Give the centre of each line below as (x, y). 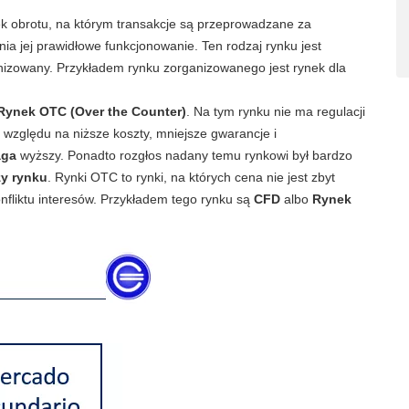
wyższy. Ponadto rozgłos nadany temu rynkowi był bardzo (186, 155)
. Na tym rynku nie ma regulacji (276, 111)
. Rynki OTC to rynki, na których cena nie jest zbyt (191, 177)
